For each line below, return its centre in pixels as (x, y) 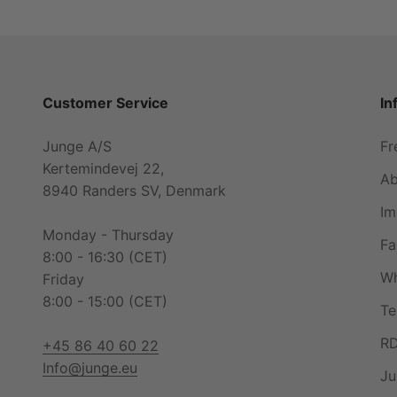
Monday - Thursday (108, 234)
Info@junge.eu (90, 367)
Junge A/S (77, 146)
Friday (63, 279)
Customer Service (105, 102)
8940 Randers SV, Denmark (134, 190)
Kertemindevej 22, (103, 168)
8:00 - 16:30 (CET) (105, 257)
